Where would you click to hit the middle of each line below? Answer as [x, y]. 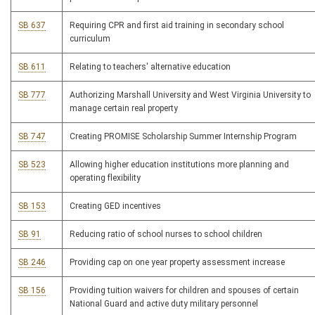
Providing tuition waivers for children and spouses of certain [184, 291]
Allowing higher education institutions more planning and [179, 165]
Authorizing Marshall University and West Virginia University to [190, 95]
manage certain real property [124, 109]
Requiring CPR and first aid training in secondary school [177, 26]
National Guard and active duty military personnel [164, 304]
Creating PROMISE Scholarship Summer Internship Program [183, 137]
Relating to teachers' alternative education [150, 67]
